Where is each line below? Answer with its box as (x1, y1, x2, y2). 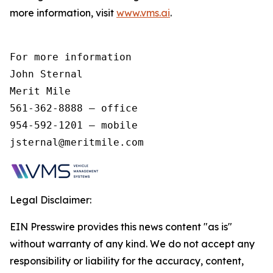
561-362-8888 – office (10, 102, 144, 114)
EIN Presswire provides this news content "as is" (10, 221, 232, 233)
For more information (10, 51, 138, 63)
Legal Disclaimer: (10, 194, 91, 206)
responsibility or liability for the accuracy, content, (10, 255, 244, 267)
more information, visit (10, 7, 116, 19)
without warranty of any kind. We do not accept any (10, 238, 255, 250)
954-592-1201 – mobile (10, 119, 144, 131)
